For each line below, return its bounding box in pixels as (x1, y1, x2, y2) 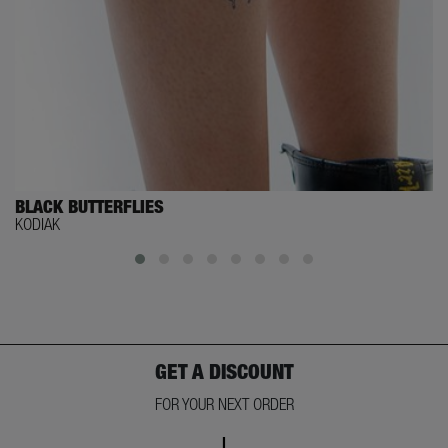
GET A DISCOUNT (154, 358, 294, 384)
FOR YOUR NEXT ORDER (154, 393, 294, 414)
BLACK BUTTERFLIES (15, 195, 164, 217)
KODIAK (15, 213, 60, 234)
